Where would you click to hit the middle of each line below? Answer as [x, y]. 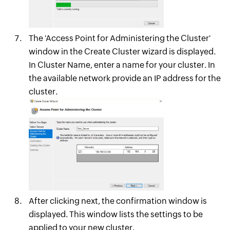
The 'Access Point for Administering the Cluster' [119, 39]
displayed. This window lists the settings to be [116, 215]
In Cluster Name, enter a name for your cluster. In [122, 65]
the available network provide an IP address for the [124, 79]
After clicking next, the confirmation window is [118, 201]
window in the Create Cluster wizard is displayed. [122, 52]
